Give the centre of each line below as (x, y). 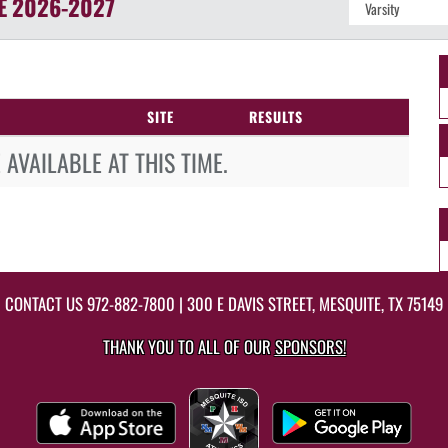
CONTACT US (46, 303)
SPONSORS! (310, 346)
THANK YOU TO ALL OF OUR (188, 346)
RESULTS (276, 116)
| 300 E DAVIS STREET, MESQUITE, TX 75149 (309, 303)
